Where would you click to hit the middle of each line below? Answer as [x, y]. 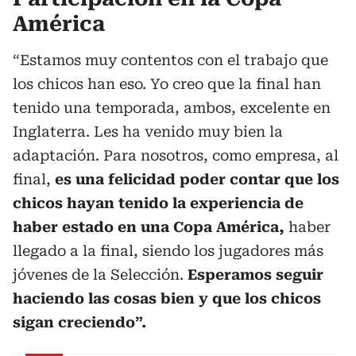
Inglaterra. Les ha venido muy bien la [148, 132]
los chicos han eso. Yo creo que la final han [167, 84]
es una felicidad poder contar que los [197, 179]
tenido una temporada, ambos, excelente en [172, 108]
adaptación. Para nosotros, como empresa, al [176, 155]
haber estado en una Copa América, [149, 227]
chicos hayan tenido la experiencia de [158, 203]
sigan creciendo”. [79, 322]
